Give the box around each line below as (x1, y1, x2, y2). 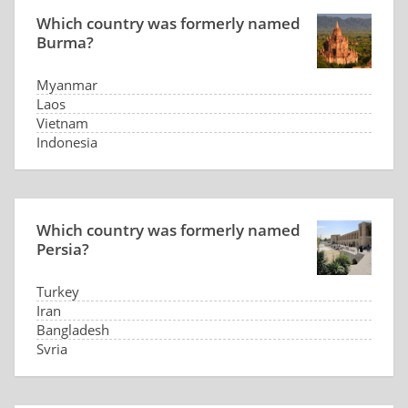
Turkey (36, 282, 79, 301)
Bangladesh (36, 321, 109, 339)
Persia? (36, 239, 89, 260)
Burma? (36, 32, 94, 53)
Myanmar (36, 76, 97, 94)
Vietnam (36, 114, 88, 132)
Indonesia (36, 133, 97, 151)
